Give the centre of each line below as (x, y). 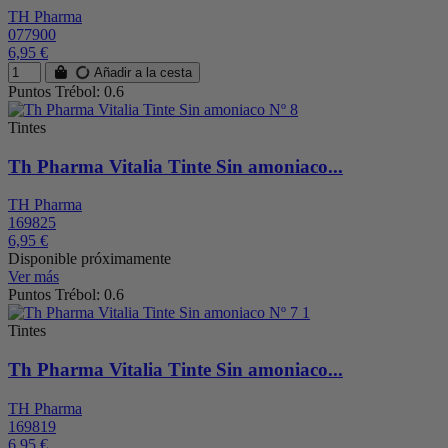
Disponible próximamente (89, 259)
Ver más (33, 277)
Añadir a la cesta (141, 73)
